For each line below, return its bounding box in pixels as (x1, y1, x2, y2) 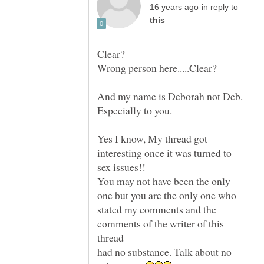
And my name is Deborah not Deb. (97, 89, 243, 104)
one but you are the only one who (97, 188, 236, 203)
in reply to (202, 3, 238, 12)
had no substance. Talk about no (97, 245, 232, 259)
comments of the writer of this (97, 216, 224, 231)
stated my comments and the (97, 202, 216, 217)
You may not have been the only (97, 174, 230, 189)
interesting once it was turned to (97, 146, 232, 160)
